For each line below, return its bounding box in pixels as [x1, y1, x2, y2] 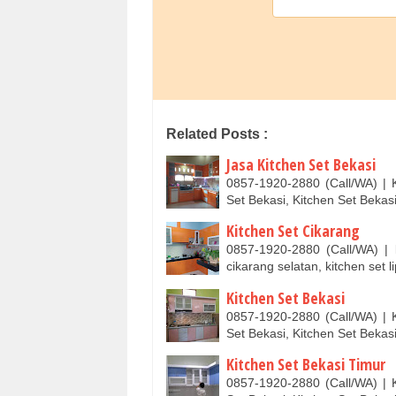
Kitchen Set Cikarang [226, 220, 360, 242]
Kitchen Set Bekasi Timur [226, 354, 385, 376]
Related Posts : [166, 126, 268, 141]
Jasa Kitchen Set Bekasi [226, 153, 376, 175]
